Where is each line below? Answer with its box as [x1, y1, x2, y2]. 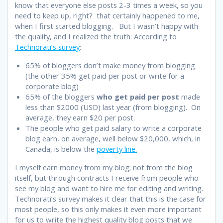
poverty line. [97, 143, 137, 154]
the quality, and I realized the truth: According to [15, 31, 177, 41]
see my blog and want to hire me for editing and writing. [15, 183, 205, 193]
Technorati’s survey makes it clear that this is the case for [15, 193, 206, 204]
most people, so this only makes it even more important [15, 204, 202, 214]
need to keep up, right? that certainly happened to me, [15, 10, 200, 20]
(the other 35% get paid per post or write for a [25, 70, 184, 81]
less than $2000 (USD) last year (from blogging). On [25, 102, 201, 112]
